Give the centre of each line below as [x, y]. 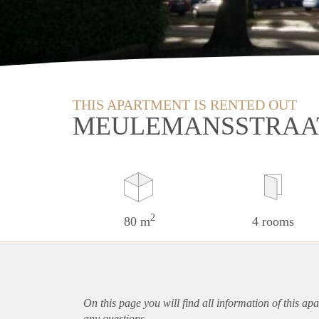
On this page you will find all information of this [193, 303]
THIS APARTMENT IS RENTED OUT [185, 104]
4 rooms [273, 221]
